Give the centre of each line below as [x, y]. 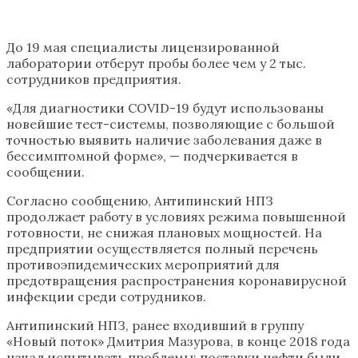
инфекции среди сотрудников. [106, 296]
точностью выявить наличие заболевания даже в [164, 139]
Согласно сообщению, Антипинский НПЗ [140, 200]
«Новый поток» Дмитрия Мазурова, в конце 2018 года [178, 341]
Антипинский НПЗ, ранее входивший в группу [155, 325]
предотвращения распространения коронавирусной [177, 280]
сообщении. [46, 171]
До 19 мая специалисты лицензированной [143, 47]
